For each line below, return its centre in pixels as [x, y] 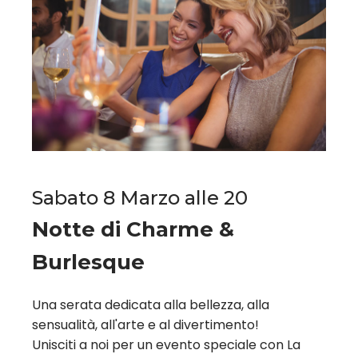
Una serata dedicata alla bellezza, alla [151, 305]
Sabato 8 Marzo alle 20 [140, 198]
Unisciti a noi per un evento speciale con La [166, 345]
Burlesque [88, 263]
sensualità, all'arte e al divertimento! [145, 325]
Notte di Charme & [133, 230]
